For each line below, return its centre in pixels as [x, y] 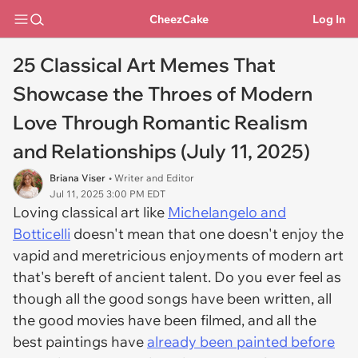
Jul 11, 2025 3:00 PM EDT [107, 194]
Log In [329, 19]
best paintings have [80, 342]
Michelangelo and [227, 212]
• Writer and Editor [151, 178]
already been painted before [241, 342]
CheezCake [179, 19]
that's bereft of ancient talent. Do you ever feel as [177, 277]
